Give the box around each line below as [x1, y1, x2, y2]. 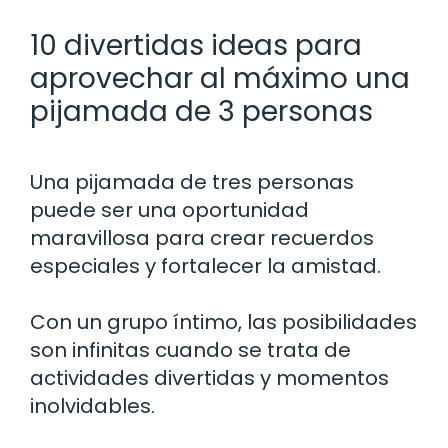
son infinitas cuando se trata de [30, 335, 351, 364]
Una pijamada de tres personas [30, 167, 354, 196]
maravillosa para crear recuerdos [30, 223, 374, 252]
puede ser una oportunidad [30, 195, 309, 224]
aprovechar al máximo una [30, 58, 410, 98]
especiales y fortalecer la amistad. [30, 251, 381, 280]
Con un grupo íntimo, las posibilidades [30, 307, 417, 336]
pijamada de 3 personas [30, 91, 373, 131]
